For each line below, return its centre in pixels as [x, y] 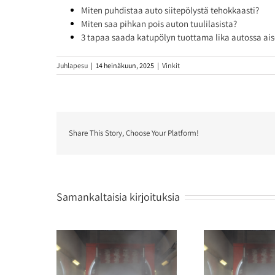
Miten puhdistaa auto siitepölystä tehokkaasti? [170, 10]
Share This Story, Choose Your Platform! [134, 133]
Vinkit [171, 66]
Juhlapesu [72, 66]
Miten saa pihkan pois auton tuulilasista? [159, 24]
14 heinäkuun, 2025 [125, 66]
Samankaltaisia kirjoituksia [118, 197]
